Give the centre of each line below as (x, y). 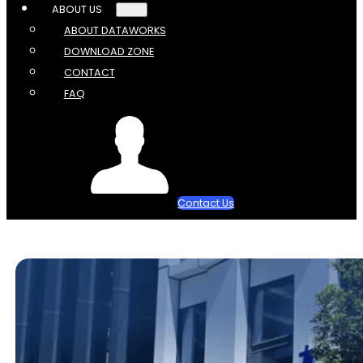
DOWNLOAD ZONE (109, 52)
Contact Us (206, 203)
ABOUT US (77, 10)
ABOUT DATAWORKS (115, 31)
